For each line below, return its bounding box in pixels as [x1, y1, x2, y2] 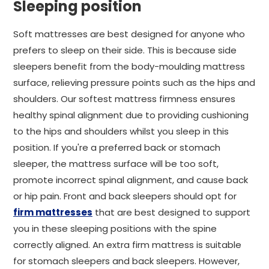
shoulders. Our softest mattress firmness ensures [13, 92, 235, 105]
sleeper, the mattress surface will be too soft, [13, 157, 219, 170]
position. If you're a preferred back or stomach [13, 141, 220, 154]
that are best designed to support [92, 206, 250, 219]
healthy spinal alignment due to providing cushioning [13, 109, 249, 121]
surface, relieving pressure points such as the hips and [13, 76, 255, 89]
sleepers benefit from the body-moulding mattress [13, 60, 245, 73]
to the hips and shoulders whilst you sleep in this [13, 125, 229, 138]
